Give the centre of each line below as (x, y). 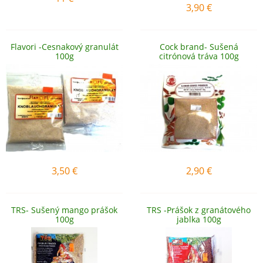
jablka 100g (199, 219)
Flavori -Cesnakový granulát (64, 47)
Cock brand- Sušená (199, 47)
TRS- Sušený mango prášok (64, 210)
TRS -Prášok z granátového (199, 210)
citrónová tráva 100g (199, 56)
